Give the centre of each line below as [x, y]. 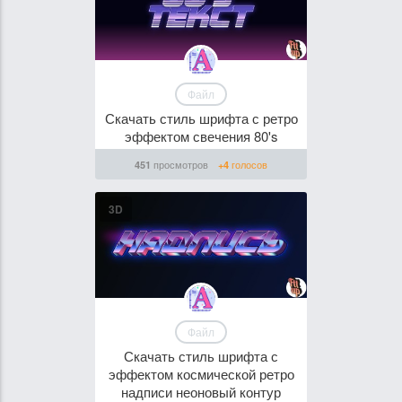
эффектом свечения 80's [201, 136]
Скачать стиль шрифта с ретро [201, 118]
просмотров [179, 164]
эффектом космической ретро [201, 374]
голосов [248, 164]
